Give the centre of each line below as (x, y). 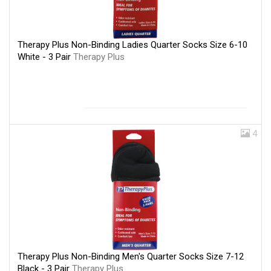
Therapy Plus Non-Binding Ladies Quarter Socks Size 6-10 (132, 44)
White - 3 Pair (45, 57)
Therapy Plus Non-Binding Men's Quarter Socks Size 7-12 (131, 256)
